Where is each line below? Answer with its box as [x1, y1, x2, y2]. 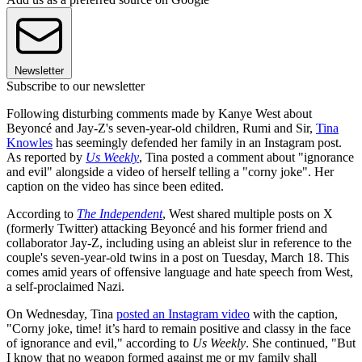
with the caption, [250, 307, 338, 322]
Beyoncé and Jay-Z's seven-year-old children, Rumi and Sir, [6, 121, 316, 136]
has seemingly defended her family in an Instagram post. [53, 136, 342, 150]
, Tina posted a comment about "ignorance [139, 150, 354, 165]
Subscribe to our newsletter [6, 79, 145, 94]
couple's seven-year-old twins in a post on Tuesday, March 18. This [6, 250, 349, 265]
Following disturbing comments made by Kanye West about [6, 107, 312, 121]
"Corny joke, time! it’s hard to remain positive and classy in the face [6, 322, 351, 336]
